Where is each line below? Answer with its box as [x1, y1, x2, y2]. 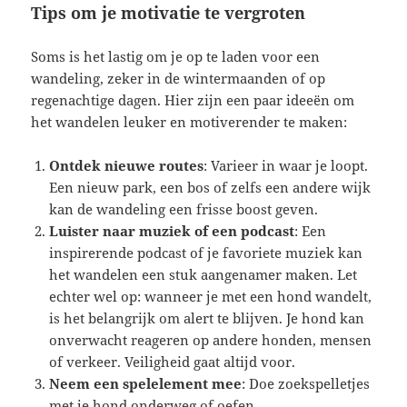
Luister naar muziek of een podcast [49, 222, 295, 241]
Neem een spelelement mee [49, 374, 243, 393]
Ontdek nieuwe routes [49, 156, 204, 175]
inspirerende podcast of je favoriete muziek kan [49, 243, 363, 263]
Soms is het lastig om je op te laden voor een [31, 47, 321, 66]
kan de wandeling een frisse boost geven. [49, 200, 319, 219]
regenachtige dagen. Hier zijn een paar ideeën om [31, 91, 355, 110]
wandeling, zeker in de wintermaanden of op [31, 69, 326, 88]
